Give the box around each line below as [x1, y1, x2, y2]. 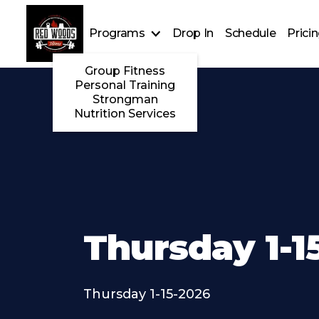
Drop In [172, 26, 214, 41]
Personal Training [75, 78, 176, 93]
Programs [89, 26, 145, 41]
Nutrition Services [74, 107, 177, 121]
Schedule [224, 26, 276, 41]
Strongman [92, 93, 158, 107]
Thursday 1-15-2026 [83, 286, 210, 302]
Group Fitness [85, 64, 166, 78]
